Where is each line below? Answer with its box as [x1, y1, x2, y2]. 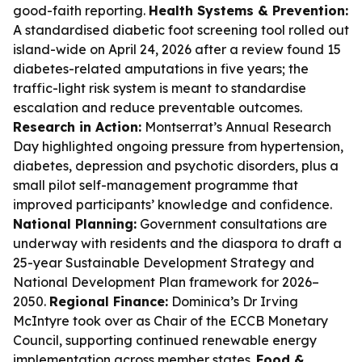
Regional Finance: [49, 293, 168, 309]
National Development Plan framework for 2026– [13, 274, 319, 290]
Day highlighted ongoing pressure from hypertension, [13, 138, 343, 154]
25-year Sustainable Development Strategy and [13, 255, 314, 271]
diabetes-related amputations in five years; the [13, 61, 309, 77]
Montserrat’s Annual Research [141, 119, 331, 135]
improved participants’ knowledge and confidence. [13, 196, 332, 213]
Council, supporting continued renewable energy [13, 332, 317, 348]
